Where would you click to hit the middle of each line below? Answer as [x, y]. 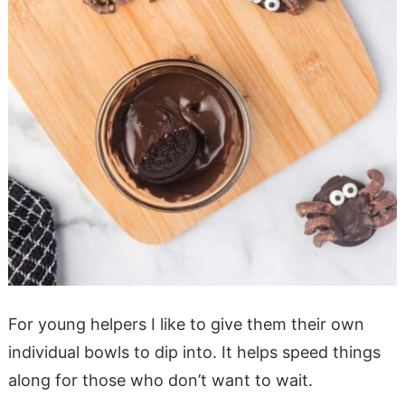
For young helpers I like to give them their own [186, 325]
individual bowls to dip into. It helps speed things [194, 353]
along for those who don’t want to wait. [160, 381]
